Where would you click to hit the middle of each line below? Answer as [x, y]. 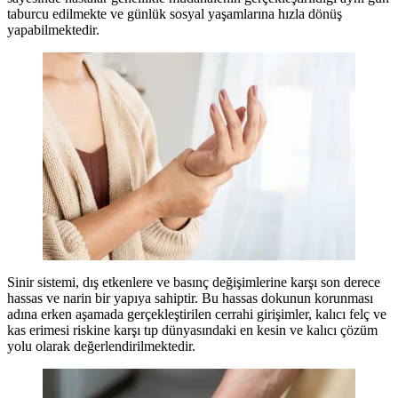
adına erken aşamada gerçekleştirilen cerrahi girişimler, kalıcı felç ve [197, 314]
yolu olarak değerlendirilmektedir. [101, 346]
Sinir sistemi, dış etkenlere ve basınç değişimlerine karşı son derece [194, 283]
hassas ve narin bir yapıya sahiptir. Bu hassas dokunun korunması [190, 298]
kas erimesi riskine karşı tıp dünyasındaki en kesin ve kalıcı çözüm [192, 330]
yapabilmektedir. [53, 30]
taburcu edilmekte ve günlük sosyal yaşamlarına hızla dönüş [175, 14]
